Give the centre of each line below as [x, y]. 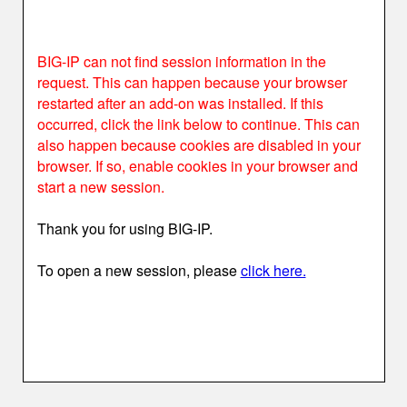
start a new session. [100, 187]
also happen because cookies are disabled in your [199, 145]
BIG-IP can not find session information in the [181, 61]
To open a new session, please [139, 270]
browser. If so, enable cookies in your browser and [197, 166]
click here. [273, 270]
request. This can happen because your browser [192, 82]
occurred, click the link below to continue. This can [198, 124]
